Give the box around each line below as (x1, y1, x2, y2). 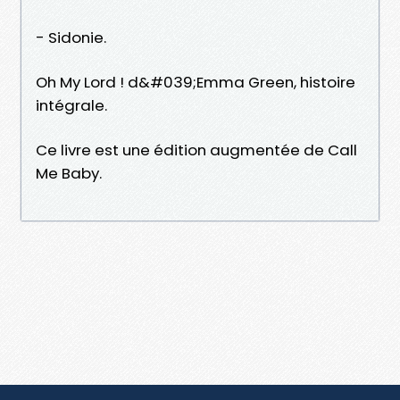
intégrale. (36, 94, 107, 116)
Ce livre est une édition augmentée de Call (36, 138, 357, 161)
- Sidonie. (36, 26, 106, 48)
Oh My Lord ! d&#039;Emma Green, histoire (36, 71, 355, 93)
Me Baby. (36, 162, 102, 184)
